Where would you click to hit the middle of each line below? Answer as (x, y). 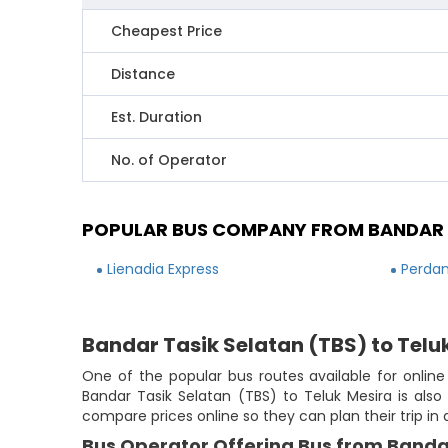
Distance (143, 74)
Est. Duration (157, 117)
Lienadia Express (163, 269)
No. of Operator (169, 160)
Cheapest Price (167, 31)
